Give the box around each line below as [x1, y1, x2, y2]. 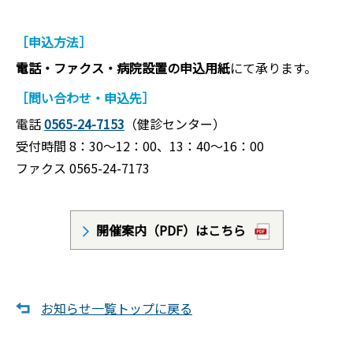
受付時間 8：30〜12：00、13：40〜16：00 [16, 136, 264, 155]
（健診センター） [124, 113, 225, 133]
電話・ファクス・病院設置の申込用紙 [16, 58, 230, 77]
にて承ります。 [230, 58, 317, 77]
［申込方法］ [16, 32, 91, 51]
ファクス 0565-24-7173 [16, 158, 150, 177]
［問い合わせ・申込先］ [16, 87, 154, 107]
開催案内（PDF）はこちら [95, 220, 246, 240]
